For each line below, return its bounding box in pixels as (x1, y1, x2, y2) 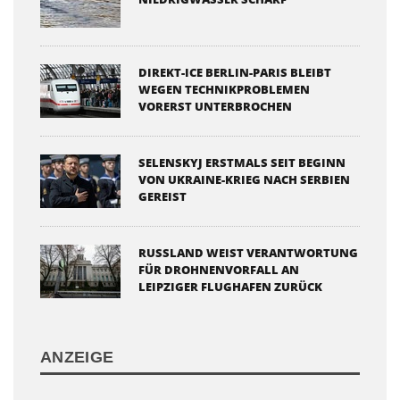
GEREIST (138, 187, 187, 204)
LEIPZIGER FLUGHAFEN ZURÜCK (138, 278, 322, 295)
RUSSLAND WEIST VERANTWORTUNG (138, 244, 358, 261)
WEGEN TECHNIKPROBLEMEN (138, 80, 310, 97)
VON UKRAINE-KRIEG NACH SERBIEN (138, 171, 350, 187)
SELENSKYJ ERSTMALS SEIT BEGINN (138, 154, 346, 171)
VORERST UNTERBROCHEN (138, 97, 292, 114)
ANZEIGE (40, 347, 114, 366)
